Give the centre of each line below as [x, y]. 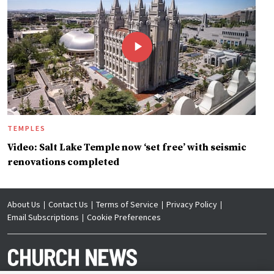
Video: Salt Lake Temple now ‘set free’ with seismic [127, 148]
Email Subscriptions [43, 217]
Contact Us [68, 205]
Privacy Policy [192, 205]
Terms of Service [127, 205]
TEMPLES [27, 128]
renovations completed [63, 162]
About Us [24, 205]
